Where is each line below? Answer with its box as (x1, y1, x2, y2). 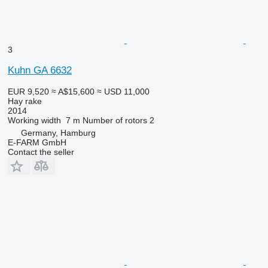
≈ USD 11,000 (96, 86, 150, 96)
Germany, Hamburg (20, 127, 96, 138)
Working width (7, 115, 61, 125)
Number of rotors (82, 115, 147, 125)
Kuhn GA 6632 (7, 64, 72, 76)
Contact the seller (7, 147, 74, 157)
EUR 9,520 (7, 86, 49, 96)
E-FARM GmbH (7, 137, 66, 147)
